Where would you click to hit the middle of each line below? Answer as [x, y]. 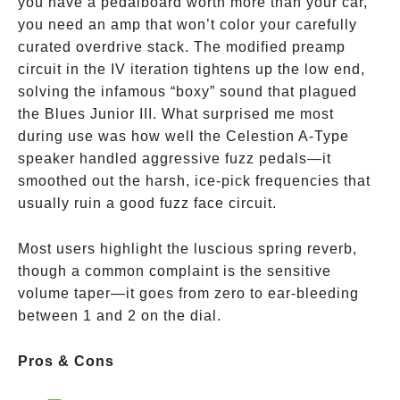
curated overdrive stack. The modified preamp [182, 47]
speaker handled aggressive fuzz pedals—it [175, 158]
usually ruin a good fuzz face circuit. [147, 203]
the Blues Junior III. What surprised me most [176, 114]
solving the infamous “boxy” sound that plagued [187, 92]
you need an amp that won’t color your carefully [187, 25]
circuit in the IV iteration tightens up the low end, [192, 69]
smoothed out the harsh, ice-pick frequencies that [194, 181]
